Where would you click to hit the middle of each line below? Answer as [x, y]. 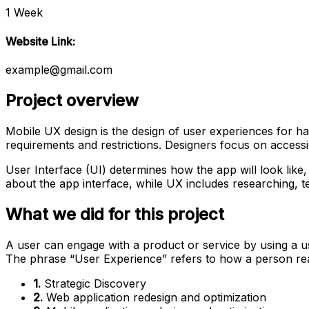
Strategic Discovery [93, 283]
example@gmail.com [59, 69]
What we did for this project [115, 214]
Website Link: [40, 41]
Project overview [72, 100]
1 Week [24, 13]
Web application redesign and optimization [154, 297]
